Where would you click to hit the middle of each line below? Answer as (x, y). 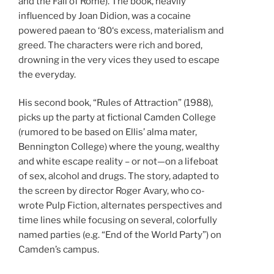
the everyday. (47, 74)
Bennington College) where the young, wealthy (119, 147)
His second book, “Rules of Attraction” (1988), (116, 103)
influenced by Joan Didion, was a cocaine (105, 16)
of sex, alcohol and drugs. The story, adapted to (119, 176)
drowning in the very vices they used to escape (119, 60)
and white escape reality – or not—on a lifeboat (118, 162)
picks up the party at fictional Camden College (117, 118)
